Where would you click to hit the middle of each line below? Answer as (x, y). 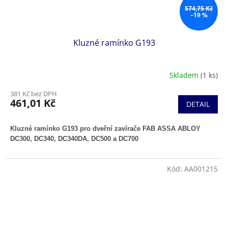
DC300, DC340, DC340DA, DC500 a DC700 (74, 139)
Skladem (185, 75)
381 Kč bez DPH (34, 94)
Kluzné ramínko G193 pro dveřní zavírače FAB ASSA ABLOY (105, 129)
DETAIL (198, 104)
